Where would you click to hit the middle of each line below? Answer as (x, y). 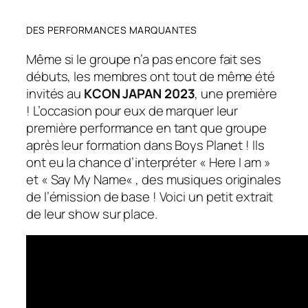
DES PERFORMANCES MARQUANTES (112, 30)
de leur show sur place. (92, 213)
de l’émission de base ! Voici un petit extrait (150, 196)
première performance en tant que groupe (147, 128)
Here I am (235, 162)
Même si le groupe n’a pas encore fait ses (144, 59)
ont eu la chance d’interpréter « (118, 162)
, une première (236, 93)
